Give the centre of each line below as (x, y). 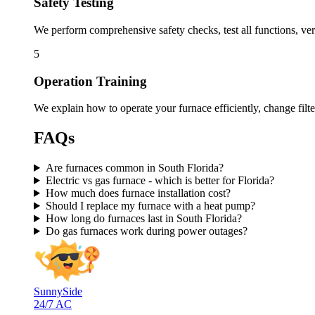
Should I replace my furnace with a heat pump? (150, 206)
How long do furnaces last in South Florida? (143, 219)
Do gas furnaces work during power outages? (146, 231)
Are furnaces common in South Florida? (134, 168)
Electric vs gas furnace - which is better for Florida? (160, 181)
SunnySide (58, 292)
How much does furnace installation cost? (138, 193)
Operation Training (90, 81)
